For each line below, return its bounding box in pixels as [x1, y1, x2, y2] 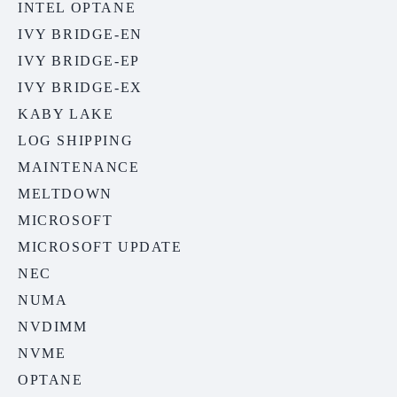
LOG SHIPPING [18, 133, 134, 149]
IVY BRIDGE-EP [18, 53, 140, 69]
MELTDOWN [18, 186, 113, 202]
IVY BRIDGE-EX [18, 80, 143, 96]
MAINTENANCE [18, 160, 140, 175]
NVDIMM [18, 319, 88, 335]
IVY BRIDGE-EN [18, 27, 143, 43]
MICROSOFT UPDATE [18, 239, 183, 255]
